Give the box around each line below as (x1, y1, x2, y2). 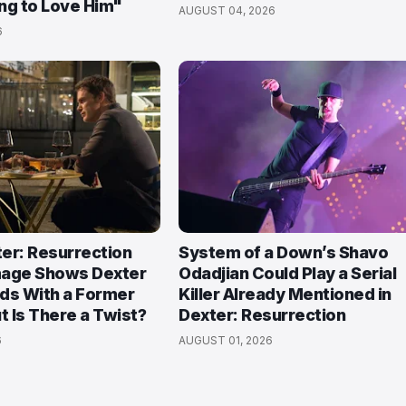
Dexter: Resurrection (179, 305, 346, 324)
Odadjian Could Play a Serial (179, 264, 397, 283)
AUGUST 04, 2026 (179, 4, 276, 17)
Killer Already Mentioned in (179, 285, 391, 304)
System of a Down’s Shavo (179, 243, 389, 262)
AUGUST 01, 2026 (179, 333, 274, 347)
